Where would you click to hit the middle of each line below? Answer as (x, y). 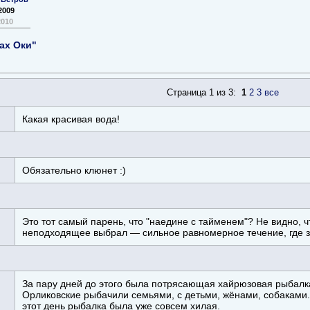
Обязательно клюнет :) (74, 170)
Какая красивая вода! (71, 119)
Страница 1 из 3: (204, 92)
